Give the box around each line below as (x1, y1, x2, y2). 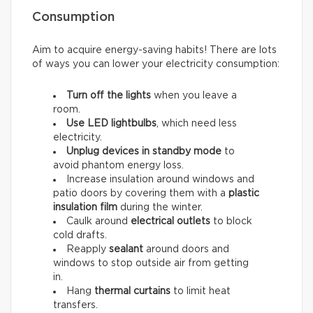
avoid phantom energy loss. (53, 160, 184, 170)
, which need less (156, 118, 237, 129)
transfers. (53, 300, 98, 310)
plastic (228, 188, 259, 198)
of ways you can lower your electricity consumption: (32, 59, 279, 69)
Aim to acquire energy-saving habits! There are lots (32, 45, 277, 55)
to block (210, 216, 252, 226)
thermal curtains (94, 286, 173, 296)
